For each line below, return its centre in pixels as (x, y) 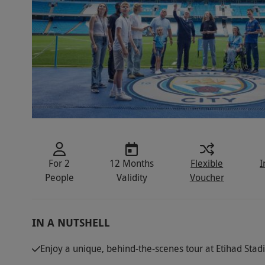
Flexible (207, 164)
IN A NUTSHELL (71, 223)
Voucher (207, 178)
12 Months (132, 164)
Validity (132, 178)
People (59, 178)
